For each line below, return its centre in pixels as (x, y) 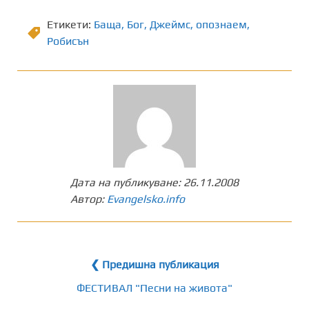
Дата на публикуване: (127, 183)
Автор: (89, 199)
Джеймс (170, 25)
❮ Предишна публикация (154, 265)
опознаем (221, 25)
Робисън (68, 41)
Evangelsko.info (146, 199)
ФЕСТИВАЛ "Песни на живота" (154, 288)
